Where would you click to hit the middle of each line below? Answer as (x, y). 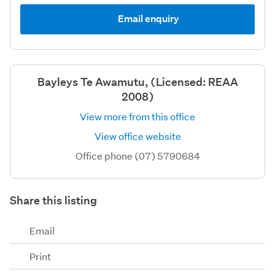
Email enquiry (147, 18)
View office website (137, 136)
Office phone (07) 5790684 (137, 155)
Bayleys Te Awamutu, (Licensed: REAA (137, 82)
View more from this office (137, 116)
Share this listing (53, 200)
